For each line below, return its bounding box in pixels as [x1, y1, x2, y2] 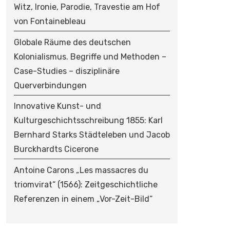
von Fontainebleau [13, 16, 86, 27]
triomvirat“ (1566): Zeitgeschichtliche [13, 180, 158, 190]
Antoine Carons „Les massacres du [13, 165, 148, 176]
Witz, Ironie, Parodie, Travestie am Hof [13, 2, 160, 12]
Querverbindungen [13, 80, 87, 90]
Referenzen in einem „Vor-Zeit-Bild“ [13, 194, 152, 204]
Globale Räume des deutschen [13, 37, 131, 47]
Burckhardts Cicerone [13, 144, 99, 155]
